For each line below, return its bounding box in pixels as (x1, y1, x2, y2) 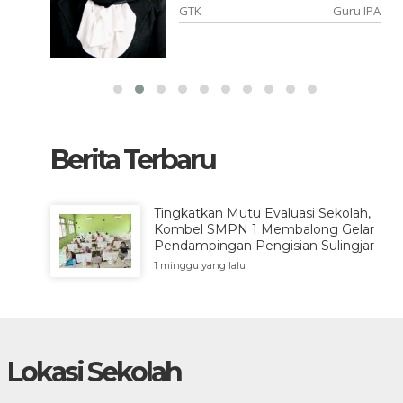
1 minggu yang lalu (153, 258, 246, 272)
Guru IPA (333, 3, 381, 19)
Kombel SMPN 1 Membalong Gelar (153, 220, 374, 237)
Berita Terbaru (49, 142, 215, 176)
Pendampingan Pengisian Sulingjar (153, 237, 374, 254)
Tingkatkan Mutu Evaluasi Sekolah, (153, 204, 371, 221)
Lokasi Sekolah (6, 354, 181, 389)
